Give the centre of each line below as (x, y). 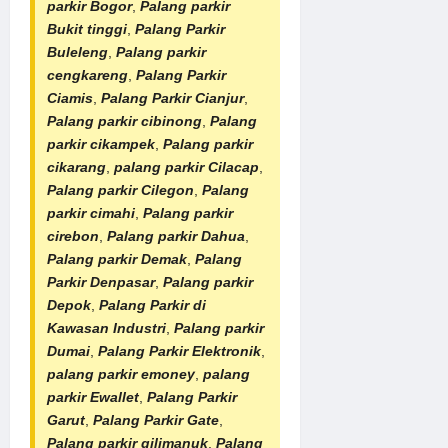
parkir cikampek (101, 143)
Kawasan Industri (106, 327)
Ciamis (70, 97)
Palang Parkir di (152, 304)
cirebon (73, 235)
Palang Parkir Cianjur (172, 97)
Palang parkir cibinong (124, 120)
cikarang (76, 166)
